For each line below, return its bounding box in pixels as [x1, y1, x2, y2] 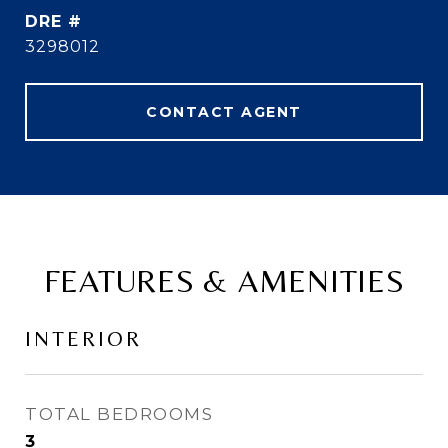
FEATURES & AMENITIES [43, 262, 405, 300]
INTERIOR [25, 327, 142, 352]
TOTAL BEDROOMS [25, 404, 213, 425]
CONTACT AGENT [146, 103, 302, 122]
